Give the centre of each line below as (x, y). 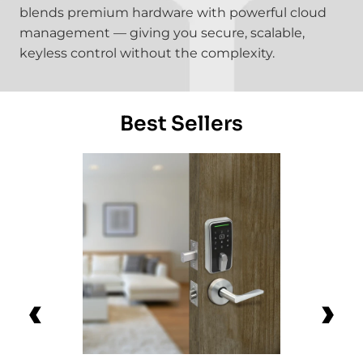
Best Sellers (181, 123)
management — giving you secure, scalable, (162, 32)
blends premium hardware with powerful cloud (173, 12)
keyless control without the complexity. (147, 53)
